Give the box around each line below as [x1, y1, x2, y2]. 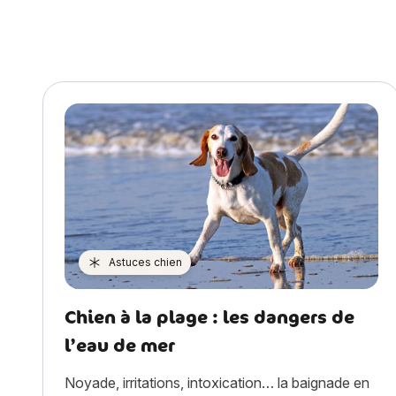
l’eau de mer [65, 332, 175, 357]
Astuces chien [109, 255, 182, 269]
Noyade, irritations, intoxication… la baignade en [65, 373, 369, 392]
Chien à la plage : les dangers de [65, 304, 354, 329]
